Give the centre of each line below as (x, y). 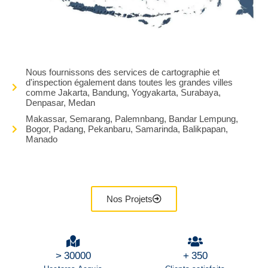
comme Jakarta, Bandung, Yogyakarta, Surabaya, (123, 93)
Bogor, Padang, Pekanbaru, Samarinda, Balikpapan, (127, 129)
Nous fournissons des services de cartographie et (122, 72)
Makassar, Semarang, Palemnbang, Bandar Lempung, (132, 119)
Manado (41, 139)
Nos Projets (130, 199)
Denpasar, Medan (60, 103)
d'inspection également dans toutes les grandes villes (129, 83)
